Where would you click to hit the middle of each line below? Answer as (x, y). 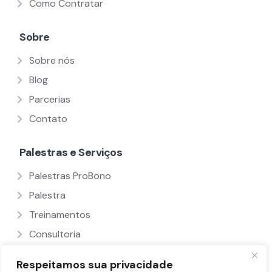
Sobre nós (52, 61)
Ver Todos (52, 254)
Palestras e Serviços (71, 153)
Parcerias (50, 100)
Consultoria (55, 234)
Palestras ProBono (70, 176)
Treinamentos (60, 215)
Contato (48, 119)
